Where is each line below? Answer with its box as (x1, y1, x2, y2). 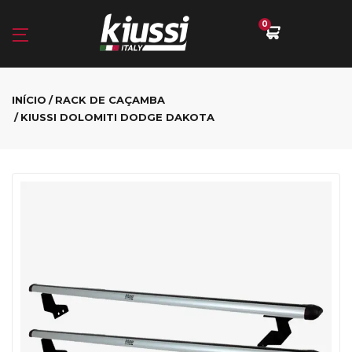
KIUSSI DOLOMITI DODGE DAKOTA (20, 111, 214, 123)
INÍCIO (12, 93, 46, 106)
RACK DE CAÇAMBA (55, 93, 165, 106)
